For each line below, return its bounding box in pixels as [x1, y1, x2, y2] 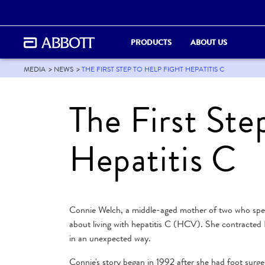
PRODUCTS [131, 36, 172, 48]
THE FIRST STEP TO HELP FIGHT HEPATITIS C [81, 64, 224, 74]
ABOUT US [190, 36, 227, 48]
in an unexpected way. [69, 231, 151, 245]
